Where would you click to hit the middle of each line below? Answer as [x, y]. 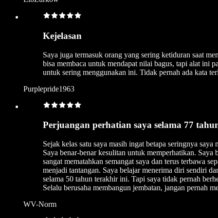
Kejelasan [62, 36]
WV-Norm [40, 204]
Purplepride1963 [49, 89]
